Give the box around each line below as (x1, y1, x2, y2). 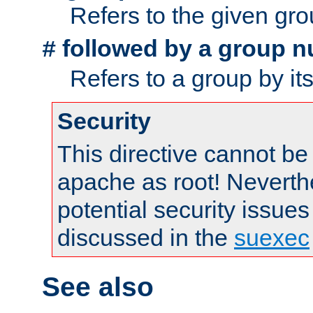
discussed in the (57, 224, 234, 251)
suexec (234, 224, 310, 251)
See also (42, 271, 154, 302)
